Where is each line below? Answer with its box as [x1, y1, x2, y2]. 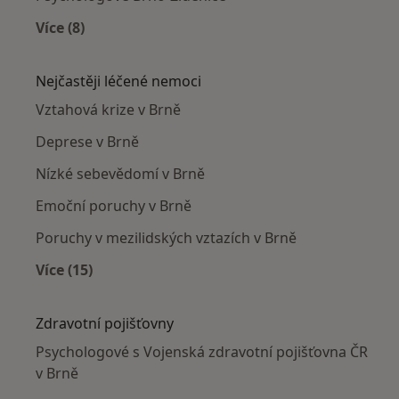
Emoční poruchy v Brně [36, 196, 191, 216]
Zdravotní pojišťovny [36, 313, 174, 334]
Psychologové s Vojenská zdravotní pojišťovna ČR [36, 342, 368, 362]
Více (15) [36, 260, 93, 281]
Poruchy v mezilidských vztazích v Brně [36, 228, 297, 248]
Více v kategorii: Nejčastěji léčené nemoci [63, 281, 355, 301]
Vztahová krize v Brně [36, 100, 181, 120]
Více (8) [36, 18, 85, 38]
